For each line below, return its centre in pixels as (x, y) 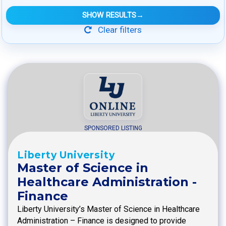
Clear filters (119, 30)
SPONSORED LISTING (113, 128)
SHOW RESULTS (109, 15)
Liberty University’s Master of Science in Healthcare (108, 209)
